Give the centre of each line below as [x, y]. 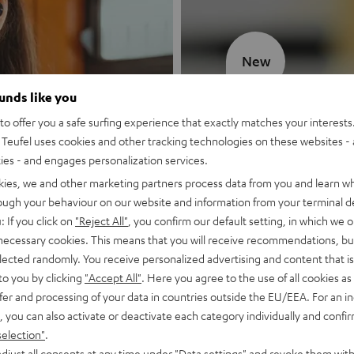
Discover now [265, 199]
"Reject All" [102, 220]
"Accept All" [113, 277]
